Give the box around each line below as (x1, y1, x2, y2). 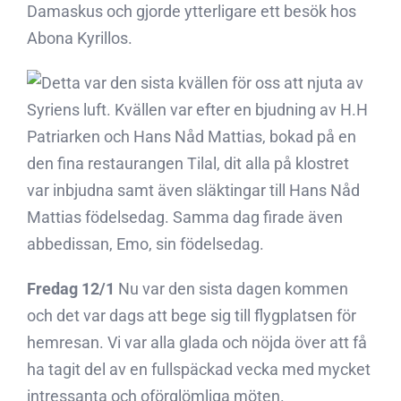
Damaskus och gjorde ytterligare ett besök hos (27, 2, 356, 21)
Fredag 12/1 (27, 279, 115, 298)
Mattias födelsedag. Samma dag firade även (27, 208, 343, 226)
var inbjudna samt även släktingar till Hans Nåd (27, 181, 360, 200)
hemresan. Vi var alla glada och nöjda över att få (27, 333, 367, 352)
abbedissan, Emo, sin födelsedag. (27, 235, 264, 253)
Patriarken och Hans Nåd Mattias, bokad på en (27, 127, 356, 146)
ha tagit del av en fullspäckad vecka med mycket (27, 360, 371, 379)
